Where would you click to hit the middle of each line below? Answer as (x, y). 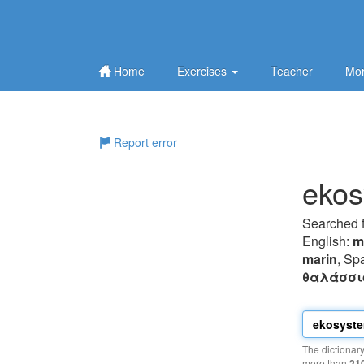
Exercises (204, 71)
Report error (144, 142)
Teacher (292, 71)
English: (327, 241)
